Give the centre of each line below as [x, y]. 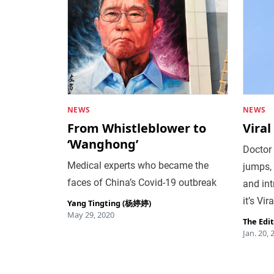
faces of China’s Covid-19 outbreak [142, 182]
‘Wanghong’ [102, 144]
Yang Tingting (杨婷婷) [109, 203]
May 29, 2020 [91, 214]
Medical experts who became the [138, 165]
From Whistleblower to [136, 128]
